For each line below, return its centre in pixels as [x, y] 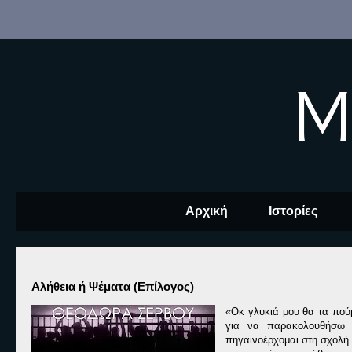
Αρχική [206, 211]
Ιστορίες [293, 211]
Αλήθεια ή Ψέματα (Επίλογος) [113, 286]
